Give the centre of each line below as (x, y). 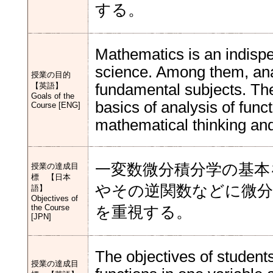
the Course (50, 207)
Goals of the (53, 96)
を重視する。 (144, 212)
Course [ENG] (56, 105)
